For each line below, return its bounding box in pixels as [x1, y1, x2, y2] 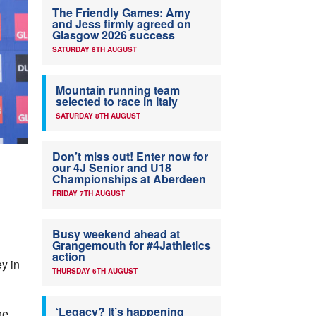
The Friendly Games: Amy [52, 4, 190, 20]
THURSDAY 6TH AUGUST [52, 266, 138, 276]
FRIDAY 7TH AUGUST [52, 188, 125, 198]
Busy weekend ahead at [52, 226, 180, 242]
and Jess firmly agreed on [52, 16, 191, 32]
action [52, 248, 85, 265]
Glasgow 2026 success [52, 27, 175, 43]
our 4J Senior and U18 [52, 159, 171, 176]
